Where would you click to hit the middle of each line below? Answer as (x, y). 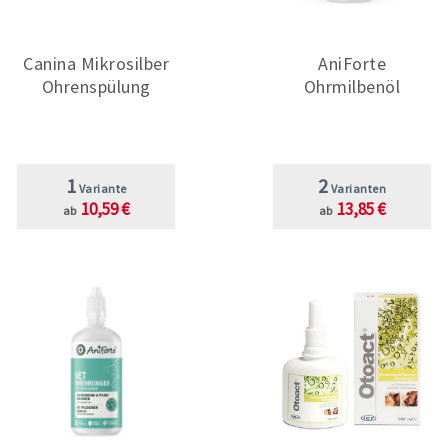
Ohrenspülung (96, 86)
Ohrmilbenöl (352, 86)
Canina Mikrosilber (96, 63)
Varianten (357, 188)
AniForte (352, 63)
